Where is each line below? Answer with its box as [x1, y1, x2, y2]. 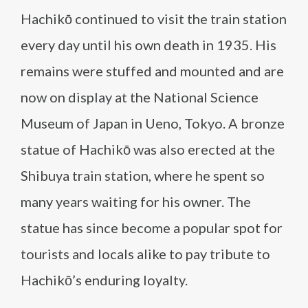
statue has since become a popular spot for [21, 219, 283, 236]
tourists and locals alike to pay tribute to [21, 245, 270, 262]
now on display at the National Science [21, 89, 258, 105]
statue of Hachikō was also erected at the [21, 141, 275, 157]
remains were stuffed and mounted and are [21, 63, 284, 79]
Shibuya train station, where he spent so [21, 167, 265, 184]
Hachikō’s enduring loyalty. [21, 272, 188, 288]
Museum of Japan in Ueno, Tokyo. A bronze [21, 115, 285, 131]
